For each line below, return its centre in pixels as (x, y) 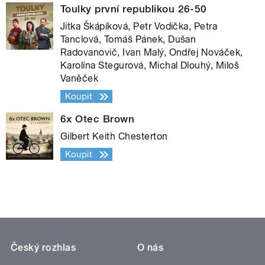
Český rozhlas (43, 248)
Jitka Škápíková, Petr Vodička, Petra (139, 27)
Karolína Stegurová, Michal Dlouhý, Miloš (150, 66)
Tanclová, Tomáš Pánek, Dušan (128, 40)
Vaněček (80, 79)
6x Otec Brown (98, 119)
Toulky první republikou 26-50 (134, 9)
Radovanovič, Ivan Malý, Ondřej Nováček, (152, 53)
